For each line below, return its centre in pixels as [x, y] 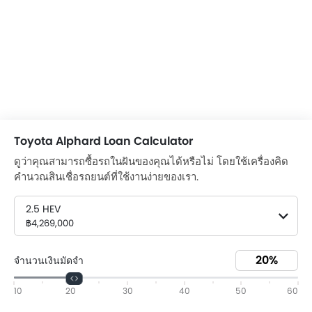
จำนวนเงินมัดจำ [49, 260]
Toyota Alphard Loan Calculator [103, 141]
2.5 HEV [43, 209]
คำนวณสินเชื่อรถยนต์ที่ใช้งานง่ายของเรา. [106, 177]
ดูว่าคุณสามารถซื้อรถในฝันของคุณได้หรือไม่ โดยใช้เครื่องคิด [151, 162]
